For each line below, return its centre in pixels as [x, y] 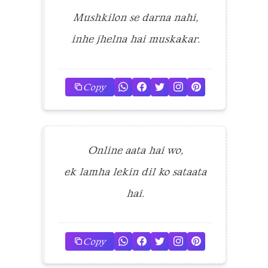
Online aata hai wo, [135, 150]
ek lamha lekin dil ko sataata [135, 171]
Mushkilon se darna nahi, [135, 18]
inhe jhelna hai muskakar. [135, 39]
